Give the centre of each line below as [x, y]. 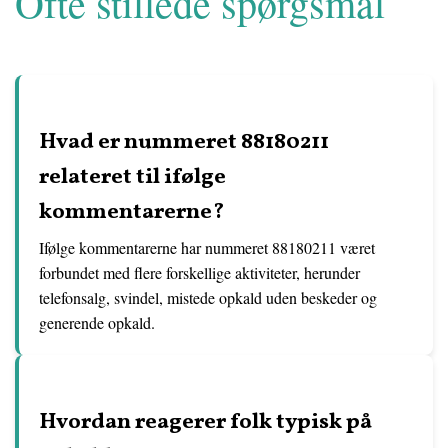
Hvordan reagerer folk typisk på [205, 422]
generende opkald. [97, 322]
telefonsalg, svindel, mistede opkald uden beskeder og [208, 297]
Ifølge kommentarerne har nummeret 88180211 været [207, 247]
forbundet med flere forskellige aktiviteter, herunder [199, 272]
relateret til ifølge [132, 177]
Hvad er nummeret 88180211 [184, 142]
